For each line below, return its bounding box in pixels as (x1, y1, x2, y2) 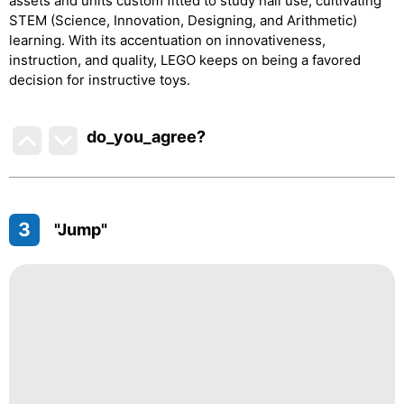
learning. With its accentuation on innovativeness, (9, 31, 326, 49)
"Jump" (53, 219, 107, 239)
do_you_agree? (87, 126, 207, 146)
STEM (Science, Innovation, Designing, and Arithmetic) (9, 11, 357, 29)
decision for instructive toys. (9, 70, 190, 88)
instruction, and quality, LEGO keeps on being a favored (9, 50, 361, 69)
